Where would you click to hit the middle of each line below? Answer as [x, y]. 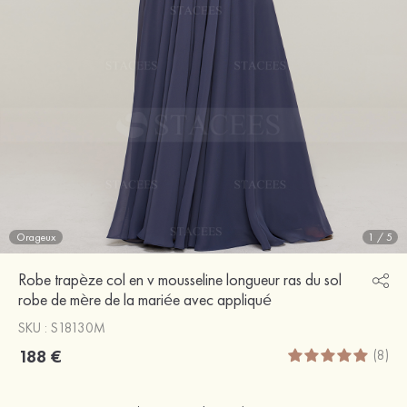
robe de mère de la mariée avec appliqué [145, 299]
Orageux [36, 237]
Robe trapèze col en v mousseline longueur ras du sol [180, 279]
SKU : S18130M [62, 328]
